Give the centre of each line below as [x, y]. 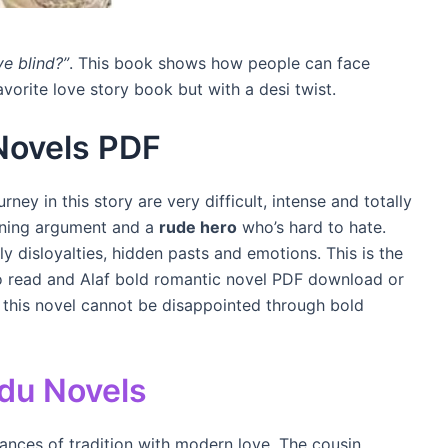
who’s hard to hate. [311, 227]
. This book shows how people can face [219, 62]
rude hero [198, 227]
